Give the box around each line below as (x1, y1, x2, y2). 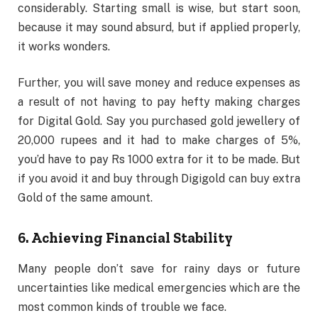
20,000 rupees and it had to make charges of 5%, (18, 133, 300, 148)
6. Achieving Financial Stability (18, 229, 233, 246)
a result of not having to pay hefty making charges (18, 95, 300, 109)
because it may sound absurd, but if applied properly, (18, 20, 300, 34)
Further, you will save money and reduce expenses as (18, 76, 300, 90)
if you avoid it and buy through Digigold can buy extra (18, 172, 300, 186)
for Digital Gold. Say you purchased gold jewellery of (18, 114, 300, 128)
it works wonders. (18, 39, 110, 53)
